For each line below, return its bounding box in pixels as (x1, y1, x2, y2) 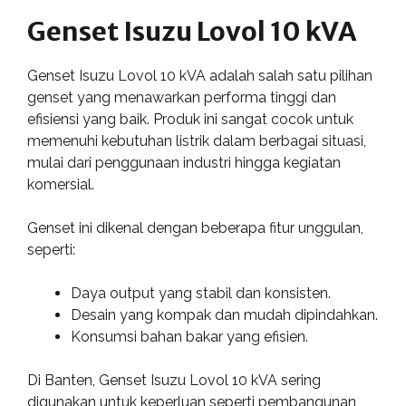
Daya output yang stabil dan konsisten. (71, 285, 331, 302)
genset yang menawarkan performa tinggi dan (27, 89, 336, 106)
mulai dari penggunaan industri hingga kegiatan (27, 154, 341, 171)
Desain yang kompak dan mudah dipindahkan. (71, 306, 378, 324)
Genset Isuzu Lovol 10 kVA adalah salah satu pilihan (27, 67, 372, 84)
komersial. (27, 176, 94, 193)
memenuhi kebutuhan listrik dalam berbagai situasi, (27, 132, 366, 150)
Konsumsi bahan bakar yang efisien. (71, 328, 308, 345)
